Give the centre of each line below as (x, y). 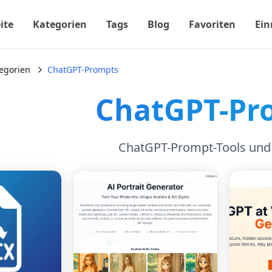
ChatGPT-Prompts (83, 70)
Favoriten (212, 24)
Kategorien (59, 24)
